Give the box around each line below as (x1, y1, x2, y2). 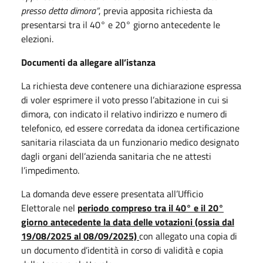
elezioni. (21, 31, 53, 46)
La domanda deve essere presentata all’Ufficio (21, 186, 203, 201)
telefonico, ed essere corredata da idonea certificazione (21, 120, 240, 135)
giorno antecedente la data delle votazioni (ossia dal (21, 214, 234, 229)
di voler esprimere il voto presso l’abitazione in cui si (21, 92, 228, 107)
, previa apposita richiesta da (99, 3, 213, 18)
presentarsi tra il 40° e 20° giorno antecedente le (21, 17, 220, 32)
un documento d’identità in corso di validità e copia (21, 242, 223, 257)
